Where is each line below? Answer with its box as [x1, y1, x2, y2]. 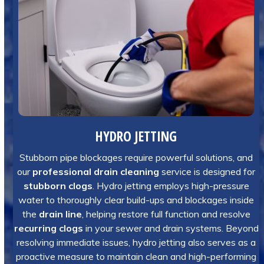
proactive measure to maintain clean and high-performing [16, 250, 257, 262]
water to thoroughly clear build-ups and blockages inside [18, 194, 255, 206]
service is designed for [159, 166, 256, 177]
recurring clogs [14, 222, 83, 234]
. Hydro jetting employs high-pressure [92, 180, 249, 192]
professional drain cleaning [32, 166, 160, 177]
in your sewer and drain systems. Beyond [82, 222, 259, 234]
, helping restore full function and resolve [81, 208, 250, 220]
